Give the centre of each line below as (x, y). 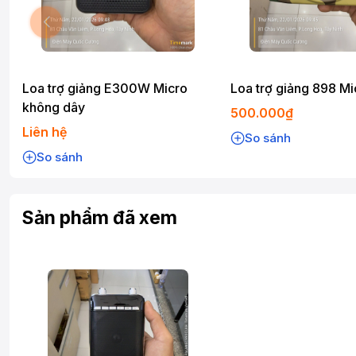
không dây (54, 108)
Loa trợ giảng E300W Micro (105, 89)
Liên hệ (44, 132)
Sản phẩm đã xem (100, 218)
